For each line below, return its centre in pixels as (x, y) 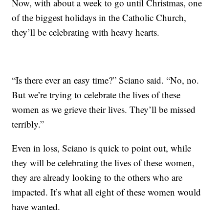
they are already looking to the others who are (97, 177)
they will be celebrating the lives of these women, (103, 163)
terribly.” (28, 124)
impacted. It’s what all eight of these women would (107, 192)
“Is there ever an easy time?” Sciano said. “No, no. (106, 80)
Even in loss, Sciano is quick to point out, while (102, 148)
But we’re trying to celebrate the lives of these (96, 95)
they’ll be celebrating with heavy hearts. (86, 32)
